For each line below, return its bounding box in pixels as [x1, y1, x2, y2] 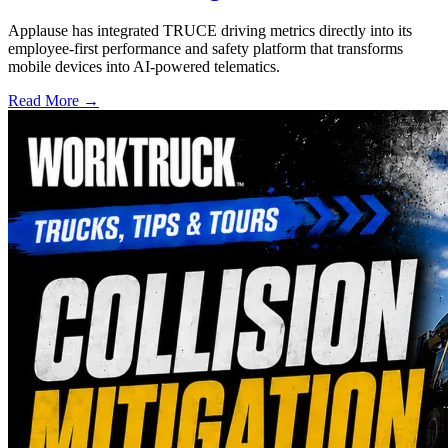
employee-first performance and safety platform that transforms [8, 40, 403, 58]
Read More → [8, 92, 99, 110]
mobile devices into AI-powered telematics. [8, 58, 280, 76]
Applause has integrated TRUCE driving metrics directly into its [8, 22, 412, 40]
